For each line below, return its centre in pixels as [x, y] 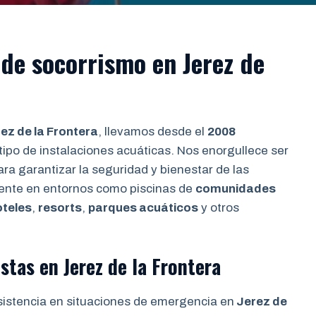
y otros [219, 208]
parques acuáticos [143, 208]
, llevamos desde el [153, 132]
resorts [60, 208]
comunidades [236, 189]
